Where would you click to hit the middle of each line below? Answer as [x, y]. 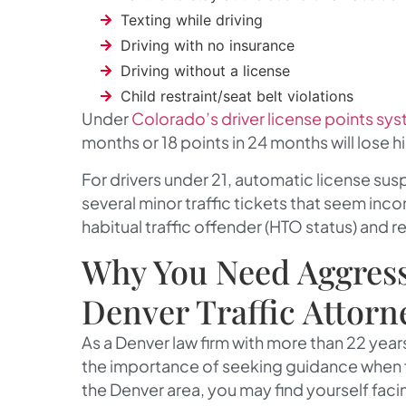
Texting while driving [191, 20]
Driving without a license [205, 71]
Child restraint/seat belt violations [237, 97]
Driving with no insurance [207, 46]
